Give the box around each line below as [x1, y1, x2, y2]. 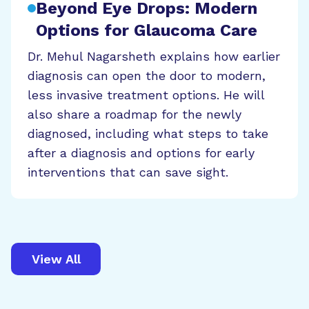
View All [31, 251, 81, 266]
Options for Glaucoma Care [36, 21, 257, 40]
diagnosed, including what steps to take [28, 126, 268, 141]
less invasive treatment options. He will [28, 88, 264, 102]
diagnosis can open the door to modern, [28, 68, 266, 83]
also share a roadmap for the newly [28, 107, 241, 121]
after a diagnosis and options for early [28, 146, 255, 160]
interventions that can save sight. [28, 165, 228, 179]
